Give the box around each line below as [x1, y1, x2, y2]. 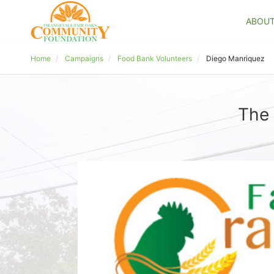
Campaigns [65, 54, 103, 63]
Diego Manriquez [206, 54, 265, 63]
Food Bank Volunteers [117, 54, 192, 63]
